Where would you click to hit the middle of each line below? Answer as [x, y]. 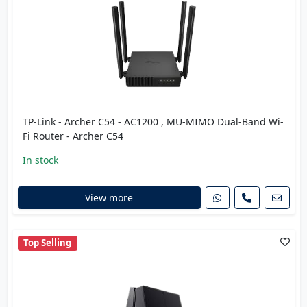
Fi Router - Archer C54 [73, 136]
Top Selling [48, 243]
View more [109, 197]
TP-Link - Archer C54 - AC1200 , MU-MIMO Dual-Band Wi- [153, 121]
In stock [40, 160]
